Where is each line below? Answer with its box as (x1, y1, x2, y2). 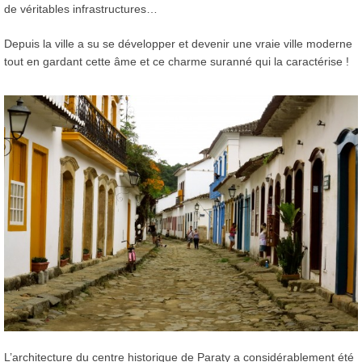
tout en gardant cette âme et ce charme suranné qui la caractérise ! (4, 54, 349, 68)
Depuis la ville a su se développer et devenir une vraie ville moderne (4, 36, 352, 50)
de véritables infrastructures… (4, 2, 158, 15)
